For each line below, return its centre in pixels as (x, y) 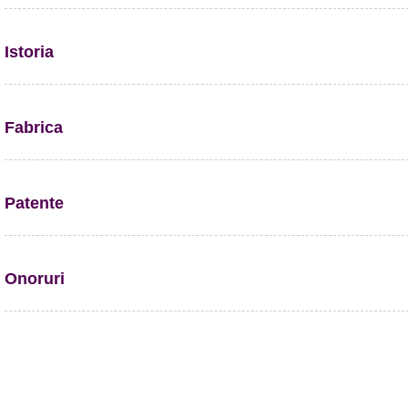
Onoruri (35, 279)
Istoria (29, 52)
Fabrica (34, 127)
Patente (34, 203)
